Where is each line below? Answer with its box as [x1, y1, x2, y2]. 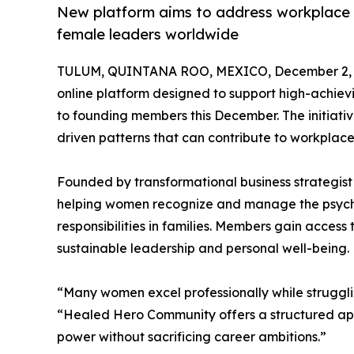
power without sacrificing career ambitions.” [57, 329, 326, 345]
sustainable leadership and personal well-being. [57, 240, 349, 257]
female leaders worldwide [57, 25, 239, 43]
